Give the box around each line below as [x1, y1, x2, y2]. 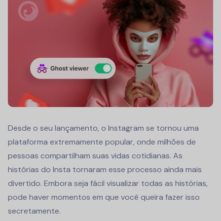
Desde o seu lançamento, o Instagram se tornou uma [8, 122, 199, 133]
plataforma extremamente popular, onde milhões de [8, 136, 196, 147]
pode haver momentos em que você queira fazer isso [8, 191, 200, 202]
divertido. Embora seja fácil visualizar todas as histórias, [8, 178, 208, 188]
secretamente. [8, 205, 61, 216]
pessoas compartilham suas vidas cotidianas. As [8, 150, 183, 161]
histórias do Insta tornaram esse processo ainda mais [8, 164, 202, 175]
